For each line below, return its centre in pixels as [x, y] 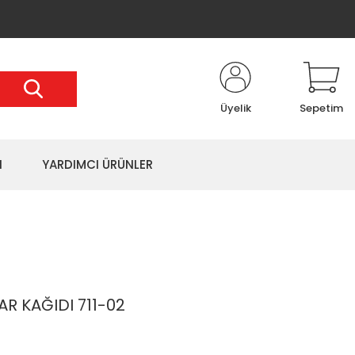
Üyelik [235, 108]
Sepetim [321, 108]
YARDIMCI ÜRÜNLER [97, 164]
